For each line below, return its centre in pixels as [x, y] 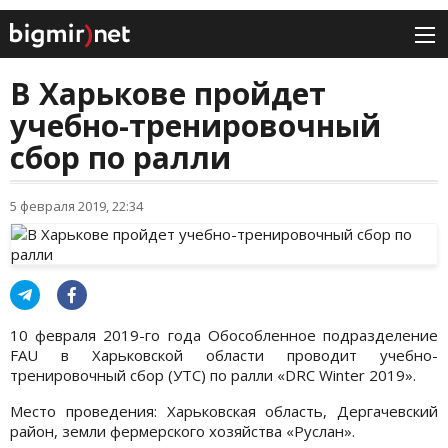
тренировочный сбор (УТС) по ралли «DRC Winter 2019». [213, 375]
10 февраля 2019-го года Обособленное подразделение [224, 335]
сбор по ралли [120, 158]
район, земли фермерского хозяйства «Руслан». [182, 431]
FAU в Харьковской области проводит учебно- [224, 355]
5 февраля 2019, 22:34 [76, 206]
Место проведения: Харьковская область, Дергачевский [224, 411]
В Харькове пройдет [168, 94]
